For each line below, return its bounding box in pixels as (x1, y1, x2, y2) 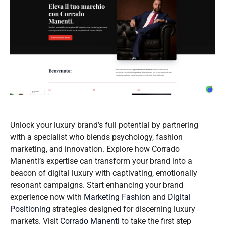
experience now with (10, 192, 84, 202)
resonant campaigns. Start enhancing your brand (10, 180, 183, 190)
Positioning (10, 204, 50, 214)
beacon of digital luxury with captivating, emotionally (10, 168, 197, 178)
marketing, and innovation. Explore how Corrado (10, 144, 180, 154)
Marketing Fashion (84, 192, 150, 202)
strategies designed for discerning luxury (50, 204, 195, 214)
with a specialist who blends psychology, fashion (10, 132, 183, 142)
